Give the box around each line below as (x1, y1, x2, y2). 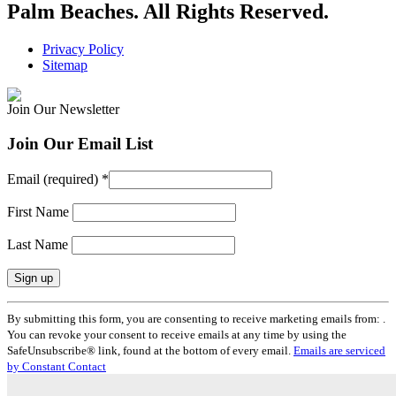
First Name (7, 203, 72, 219)
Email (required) (7, 171, 102, 187)
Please (6, 347, 42, 363)
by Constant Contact (7, 359, 106, 373)
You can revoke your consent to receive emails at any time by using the (7, 327, 346, 341)
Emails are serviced (293, 343, 385, 357)
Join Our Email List (7, 134, 153, 153)
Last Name (7, 236, 72, 252)
